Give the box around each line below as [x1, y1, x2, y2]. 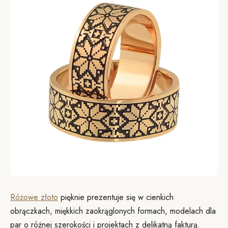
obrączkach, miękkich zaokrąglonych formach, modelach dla [10, 205, 216, 217]
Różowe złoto [10, 191, 58, 203]
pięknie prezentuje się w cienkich [58, 191, 174, 203]
